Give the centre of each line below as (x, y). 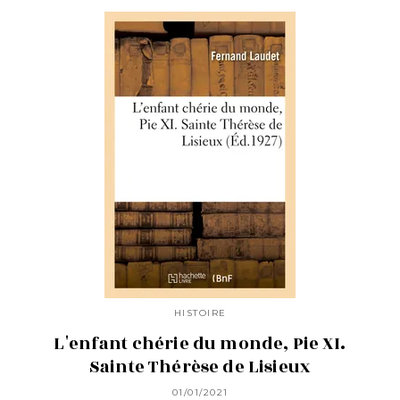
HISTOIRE (200, 313)
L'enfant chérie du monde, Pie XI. (200, 343)
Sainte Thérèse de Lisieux (200, 367)
